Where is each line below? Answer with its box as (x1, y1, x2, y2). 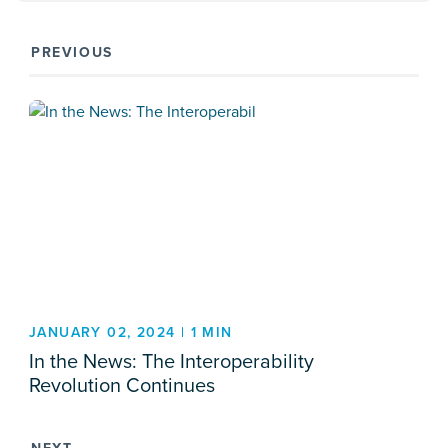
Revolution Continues (29, 370, 215, 400)
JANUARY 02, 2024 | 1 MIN (29, 322, 233, 343)
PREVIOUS (31, 42, 113, 63)
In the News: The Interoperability (29, 346, 314, 376)
